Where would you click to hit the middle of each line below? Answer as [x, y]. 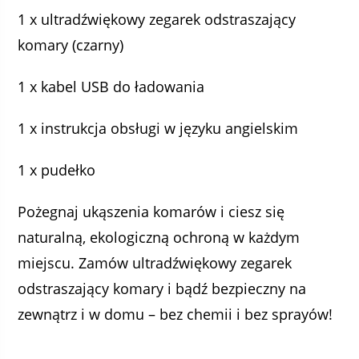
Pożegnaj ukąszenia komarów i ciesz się [151, 212]
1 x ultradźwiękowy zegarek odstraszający [157, 19]
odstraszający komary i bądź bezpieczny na [162, 288]
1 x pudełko [57, 170]
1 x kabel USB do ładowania [111, 87]
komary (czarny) [71, 45]
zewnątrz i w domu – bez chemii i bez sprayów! [175, 314]
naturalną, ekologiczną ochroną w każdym [159, 237]
